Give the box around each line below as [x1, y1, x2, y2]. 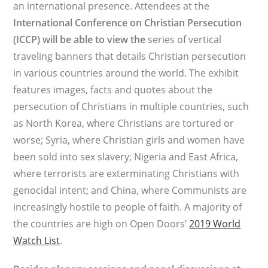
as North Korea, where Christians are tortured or [13, 117, 234, 130]
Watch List [13, 234, 60, 247]
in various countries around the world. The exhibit [13, 66, 239, 80]
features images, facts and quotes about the [13, 83, 213, 96]
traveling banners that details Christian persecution [13, 50, 246, 63]
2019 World [189, 217, 241, 230]
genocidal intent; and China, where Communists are [13, 184, 247, 197]
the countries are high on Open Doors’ [13, 217, 190, 230]
